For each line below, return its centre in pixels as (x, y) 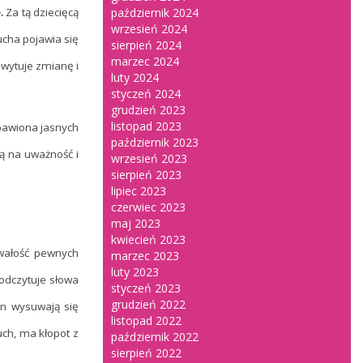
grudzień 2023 (148, 110)
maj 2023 (136, 223)
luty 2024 (135, 77)
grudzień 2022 (148, 304)
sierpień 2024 (146, 45)
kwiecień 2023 (148, 239)
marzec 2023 (145, 256)
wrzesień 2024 (149, 29)
